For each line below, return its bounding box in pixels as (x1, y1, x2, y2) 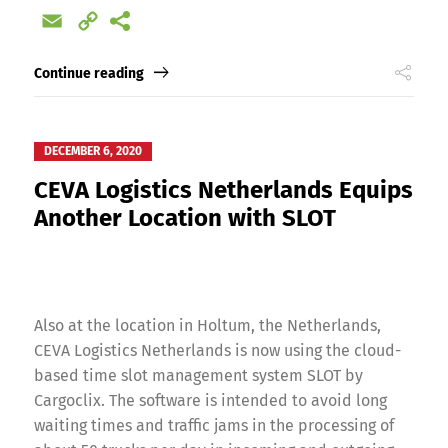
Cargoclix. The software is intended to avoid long (33, 391, 387, 411)
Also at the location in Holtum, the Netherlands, (33, 316, 381, 336)
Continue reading (33, 65, 144, 83)
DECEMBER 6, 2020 (43, 144, 142, 159)
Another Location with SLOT (33, 204, 336, 233)
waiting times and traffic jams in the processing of (33, 416, 394, 436)
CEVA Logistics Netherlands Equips (33, 176, 413, 205)
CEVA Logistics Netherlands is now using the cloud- (33, 341, 401, 361)
